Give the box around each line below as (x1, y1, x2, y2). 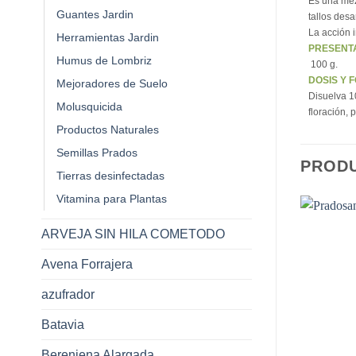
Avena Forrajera (41, 257, 133, 271)
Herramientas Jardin (56, 30, 159, 44)
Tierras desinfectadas (56, 168, 164, 182)
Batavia (41, 317, 84, 331)
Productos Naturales (56, 122, 159, 136)
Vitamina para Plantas (56, 192, 167, 205)
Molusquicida (56, 99, 122, 113)
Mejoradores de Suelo (56, 76, 168, 90)
